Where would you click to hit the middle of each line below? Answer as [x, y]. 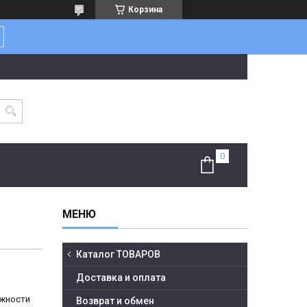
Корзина [145, 10]
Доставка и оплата [121, 278]
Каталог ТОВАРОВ [118, 255]
